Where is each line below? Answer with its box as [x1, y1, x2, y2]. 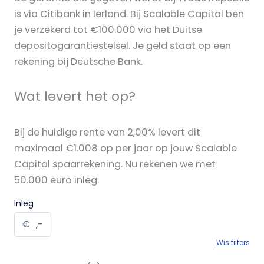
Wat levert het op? [14, 87, 136, 106]
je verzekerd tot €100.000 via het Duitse [14, 23, 202, 37]
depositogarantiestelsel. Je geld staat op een [14, 39, 231, 53]
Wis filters [216, 237, 250, 248]
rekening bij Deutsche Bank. [14, 55, 143, 69]
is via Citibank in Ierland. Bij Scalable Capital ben [14, 7, 244, 21]
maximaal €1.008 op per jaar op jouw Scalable [14, 141, 237, 156]
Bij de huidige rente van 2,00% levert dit [14, 126, 200, 140]
